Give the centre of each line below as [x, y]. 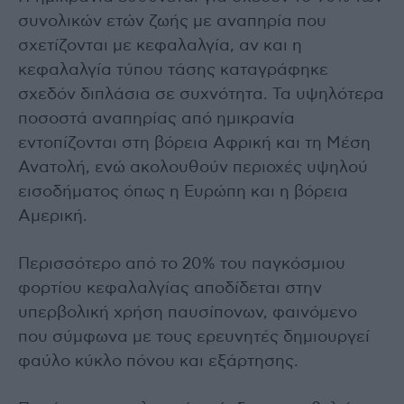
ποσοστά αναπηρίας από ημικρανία [156, 119]
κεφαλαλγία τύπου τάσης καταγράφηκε [173, 71]
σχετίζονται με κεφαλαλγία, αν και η [160, 46]
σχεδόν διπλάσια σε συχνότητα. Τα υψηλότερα [201, 95]
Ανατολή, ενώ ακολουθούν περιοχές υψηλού [193, 168]
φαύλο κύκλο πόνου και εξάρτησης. [158, 362]
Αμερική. [53, 217]
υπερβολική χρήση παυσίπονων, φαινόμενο [188, 313]
